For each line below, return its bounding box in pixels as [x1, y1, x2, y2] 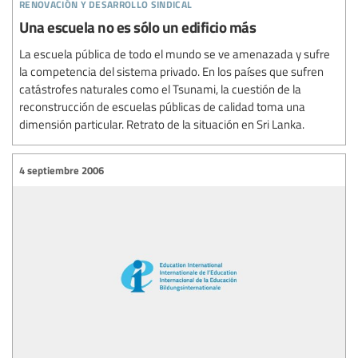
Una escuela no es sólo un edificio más [19, 16, 256, 38]
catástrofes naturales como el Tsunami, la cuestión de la [19, 81, 301, 97]
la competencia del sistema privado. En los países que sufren [19, 63, 324, 79]
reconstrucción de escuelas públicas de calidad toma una [19, 98, 305, 114]
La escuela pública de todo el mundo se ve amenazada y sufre [19, 46, 330, 62]
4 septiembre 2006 [19, 162, 104, 177]
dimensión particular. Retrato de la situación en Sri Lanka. [19, 116, 304, 132]
